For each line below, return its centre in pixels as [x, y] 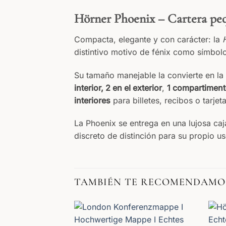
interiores [92, 100]
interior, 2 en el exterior [118, 88]
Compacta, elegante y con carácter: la [148, 39]
